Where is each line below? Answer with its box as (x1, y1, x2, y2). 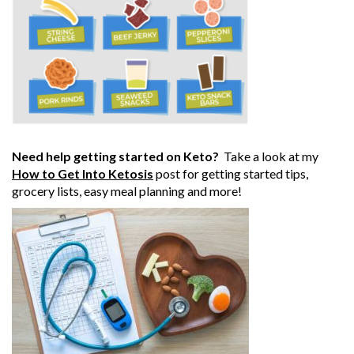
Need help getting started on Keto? (12, 149, 224, 164)
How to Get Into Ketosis (12, 166, 153, 182)
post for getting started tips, (153, 166, 308, 182)
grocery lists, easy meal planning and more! (12, 183, 242, 199)
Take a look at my (224, 149, 318, 164)
